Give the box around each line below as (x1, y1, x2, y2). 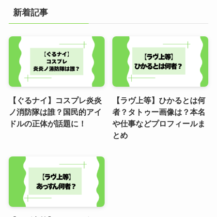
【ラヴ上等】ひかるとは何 (112, 96, 206, 105)
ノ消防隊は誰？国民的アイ (8, 108, 102, 117)
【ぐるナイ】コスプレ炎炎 (8, 96, 102, 105)
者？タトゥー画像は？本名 (112, 108, 206, 117)
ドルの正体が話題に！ (8, 119, 86, 128)
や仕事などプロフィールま (112, 119, 206, 128)
